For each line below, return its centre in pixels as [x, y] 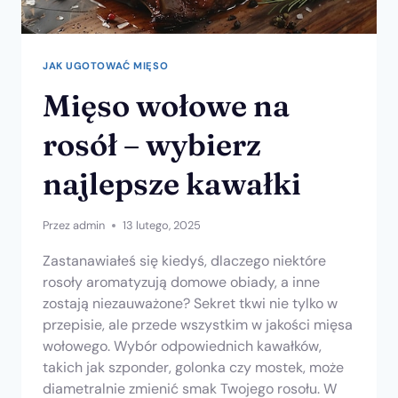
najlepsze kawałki [172, 184]
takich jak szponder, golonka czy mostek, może [193, 368]
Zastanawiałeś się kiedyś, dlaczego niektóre [184, 261]
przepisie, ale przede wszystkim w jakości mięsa [198, 325]
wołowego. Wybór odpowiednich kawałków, [182, 346]
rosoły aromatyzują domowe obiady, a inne [181, 283]
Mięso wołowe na [166, 106]
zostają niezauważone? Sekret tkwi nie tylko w [190, 304]
